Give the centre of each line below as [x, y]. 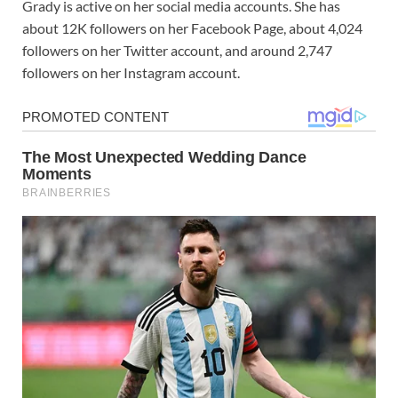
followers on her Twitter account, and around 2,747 [177, 51]
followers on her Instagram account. [131, 73]
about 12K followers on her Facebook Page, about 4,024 [192, 28]
